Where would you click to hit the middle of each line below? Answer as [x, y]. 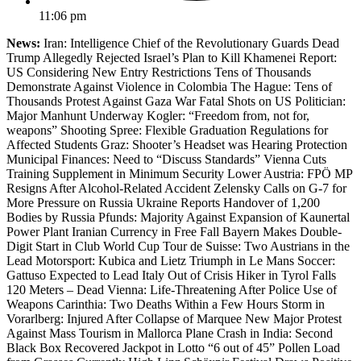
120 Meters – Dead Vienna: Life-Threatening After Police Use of [172, 289]
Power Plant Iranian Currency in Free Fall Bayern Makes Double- [174, 231]
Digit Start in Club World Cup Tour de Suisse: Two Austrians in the [178, 246]
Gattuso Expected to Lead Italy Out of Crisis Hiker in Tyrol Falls [171, 275]
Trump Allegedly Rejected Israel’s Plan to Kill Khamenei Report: [172, 57]
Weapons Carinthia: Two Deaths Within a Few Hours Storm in [166, 304]
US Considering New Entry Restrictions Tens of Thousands [159, 72]
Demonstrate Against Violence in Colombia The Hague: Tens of [169, 86]
